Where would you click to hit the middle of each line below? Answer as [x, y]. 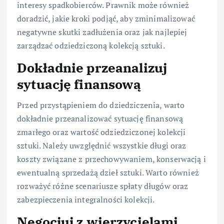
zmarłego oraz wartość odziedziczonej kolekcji [101, 132]
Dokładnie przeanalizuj [92, 67]
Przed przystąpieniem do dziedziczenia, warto [101, 105]
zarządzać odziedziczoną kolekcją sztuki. [91, 45]
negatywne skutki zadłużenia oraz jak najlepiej [102, 32]
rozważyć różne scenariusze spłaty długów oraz [103, 186]
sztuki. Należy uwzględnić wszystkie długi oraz [102, 146]
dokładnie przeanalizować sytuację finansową [100, 119]
